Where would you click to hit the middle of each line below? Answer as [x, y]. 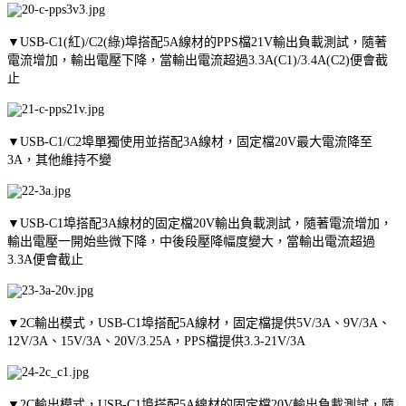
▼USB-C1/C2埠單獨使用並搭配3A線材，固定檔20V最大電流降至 [190, 141]
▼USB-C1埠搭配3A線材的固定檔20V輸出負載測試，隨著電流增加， [200, 223]
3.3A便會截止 [45, 259]
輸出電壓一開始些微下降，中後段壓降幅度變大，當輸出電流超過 [191, 241]
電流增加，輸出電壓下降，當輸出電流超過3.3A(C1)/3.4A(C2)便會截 [198, 60]
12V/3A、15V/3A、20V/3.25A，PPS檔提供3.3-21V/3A [156, 341]
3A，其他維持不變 [59, 159]
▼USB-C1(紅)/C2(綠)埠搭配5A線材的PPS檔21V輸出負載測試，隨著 [197, 42]
